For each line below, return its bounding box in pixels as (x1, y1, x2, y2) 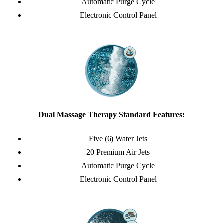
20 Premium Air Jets (86, 148, 150, 157)
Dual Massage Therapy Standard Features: (38, 111, 185, 119)
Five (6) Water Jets (89, 134, 148, 143)
